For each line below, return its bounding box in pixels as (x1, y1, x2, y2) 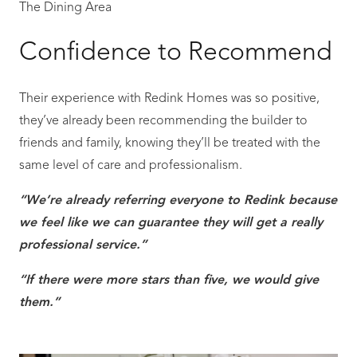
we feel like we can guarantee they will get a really (19, 217, 323, 229)
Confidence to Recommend (19, 41, 332, 66)
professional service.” (19, 239, 147, 252)
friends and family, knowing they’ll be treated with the (19, 137, 320, 150)
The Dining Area (19, 2, 112, 14)
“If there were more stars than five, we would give (19, 274, 319, 287)
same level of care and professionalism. (19, 159, 242, 172)
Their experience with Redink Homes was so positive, (19, 92, 320, 105)
